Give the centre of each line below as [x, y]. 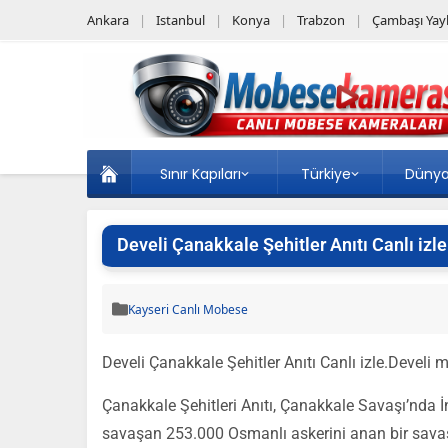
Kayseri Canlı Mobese [188, 309]
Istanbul [180, 20]
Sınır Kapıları [200, 174]
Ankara [108, 20]
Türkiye [326, 174]
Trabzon [321, 20]
